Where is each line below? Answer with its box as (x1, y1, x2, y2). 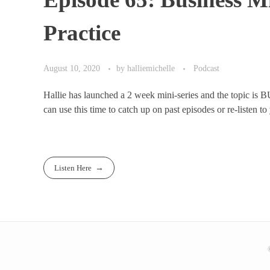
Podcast (193, 63, 219, 74)
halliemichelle (127, 63, 177, 74)
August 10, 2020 (43, 63, 100, 74)
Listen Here (54, 163, 92, 172)
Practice (43, 20, 121, 46)
